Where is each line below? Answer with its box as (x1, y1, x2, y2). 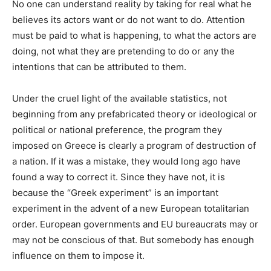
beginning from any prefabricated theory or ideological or (12, 108, 257, 120)
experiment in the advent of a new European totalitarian (12, 202, 249, 214)
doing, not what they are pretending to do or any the (12, 45, 235, 57)
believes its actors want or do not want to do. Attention (12, 13, 245, 25)
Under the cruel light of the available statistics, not (12, 92, 227, 104)
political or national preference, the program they (12, 123, 222, 135)
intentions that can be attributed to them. (12, 60, 186, 73)
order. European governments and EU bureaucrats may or (12, 218, 258, 230)
